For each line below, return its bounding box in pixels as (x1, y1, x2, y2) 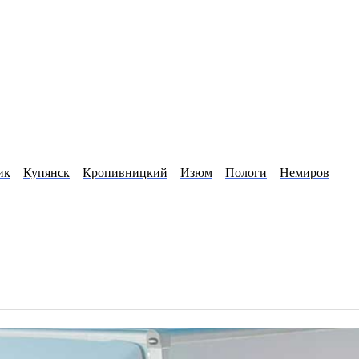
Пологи (225, 165, 267, 179)
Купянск (23, 165, 70, 179)
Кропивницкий (83, 165, 167, 179)
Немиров (280, 165, 329, 179)
